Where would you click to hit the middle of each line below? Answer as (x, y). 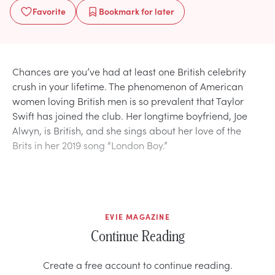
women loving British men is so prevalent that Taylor (128, 100)
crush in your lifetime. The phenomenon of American (128, 86)
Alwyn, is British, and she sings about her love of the (127, 130)
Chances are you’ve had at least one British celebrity (129, 71)
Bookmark (119, 11)
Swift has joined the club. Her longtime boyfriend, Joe (130, 115)
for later (157, 11)
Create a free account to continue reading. (137, 264)
